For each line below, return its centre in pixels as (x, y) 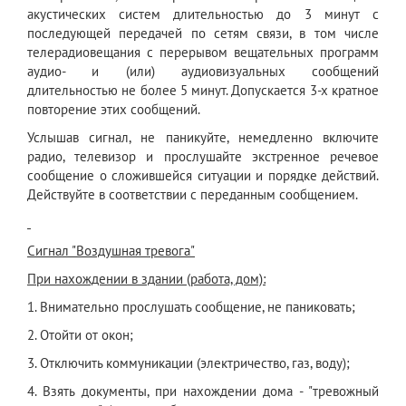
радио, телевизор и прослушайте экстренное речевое (203, 157)
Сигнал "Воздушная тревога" (111, 251)
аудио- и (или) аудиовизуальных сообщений (203, 72)
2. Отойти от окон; (80, 335)
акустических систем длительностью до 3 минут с (203, 14)
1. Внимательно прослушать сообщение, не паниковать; (191, 307)
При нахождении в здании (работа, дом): (146, 279)
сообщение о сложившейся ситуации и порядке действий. (203, 176)
